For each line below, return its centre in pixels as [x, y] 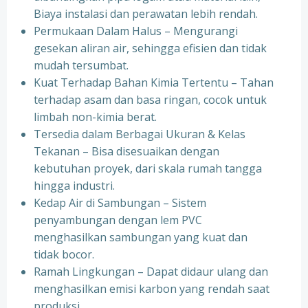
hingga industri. [74, 186]
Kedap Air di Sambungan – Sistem [120, 203]
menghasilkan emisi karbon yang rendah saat [152, 289]
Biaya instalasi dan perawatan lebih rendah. [146, 14]
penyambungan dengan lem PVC [118, 220]
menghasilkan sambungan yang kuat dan [141, 237]
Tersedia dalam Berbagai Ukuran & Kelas [140, 134]
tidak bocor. [64, 254]
